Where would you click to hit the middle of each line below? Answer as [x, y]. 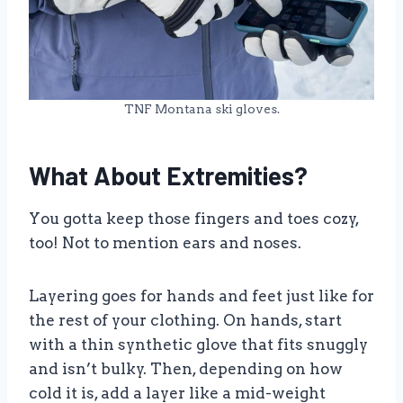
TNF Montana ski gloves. [201, 108]
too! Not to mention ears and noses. [165, 242]
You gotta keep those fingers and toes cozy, [194, 218]
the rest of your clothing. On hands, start [185, 320]
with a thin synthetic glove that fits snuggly [198, 344]
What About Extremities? [168, 175]
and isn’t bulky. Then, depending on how [186, 368]
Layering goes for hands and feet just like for [201, 296]
